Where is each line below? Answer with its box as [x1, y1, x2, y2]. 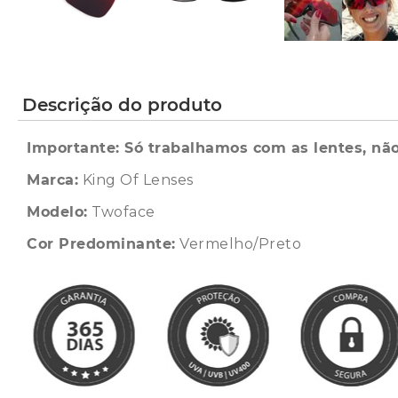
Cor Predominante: [27, 235, 176, 252]
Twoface [87, 203, 155, 220]
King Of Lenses [78, 171, 194, 188]
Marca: [27, 171, 78, 188]
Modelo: [27, 203, 88, 220]
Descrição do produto [22, 94, 222, 115]
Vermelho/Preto [175, 235, 301, 252]
